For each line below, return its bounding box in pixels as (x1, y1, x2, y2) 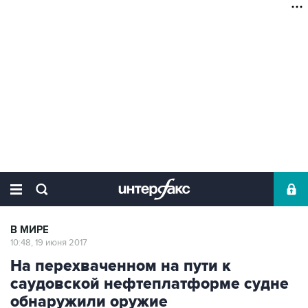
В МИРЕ (10, 223, 49, 236)
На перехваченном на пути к (10, 256, 231, 276)
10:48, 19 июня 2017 (10, 237, 87, 248)
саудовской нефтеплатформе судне (10, 274, 289, 294)
